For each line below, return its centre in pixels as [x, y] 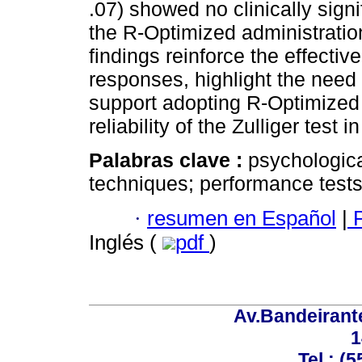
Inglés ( [126, 242]
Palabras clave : [168, 160]
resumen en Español [242, 218]
